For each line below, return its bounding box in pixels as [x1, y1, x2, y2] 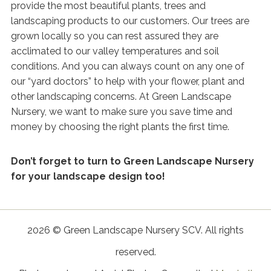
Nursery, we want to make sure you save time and [11, 105, 232, 117]
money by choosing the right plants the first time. [11, 120, 229, 132]
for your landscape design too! [11, 170, 165, 182]
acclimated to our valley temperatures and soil [11, 45, 219, 57]
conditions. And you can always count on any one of [11, 60, 244, 72]
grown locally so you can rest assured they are [11, 30, 218, 42]
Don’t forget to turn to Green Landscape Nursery [11, 155, 254, 167]
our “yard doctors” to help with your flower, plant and [11, 75, 244, 87]
